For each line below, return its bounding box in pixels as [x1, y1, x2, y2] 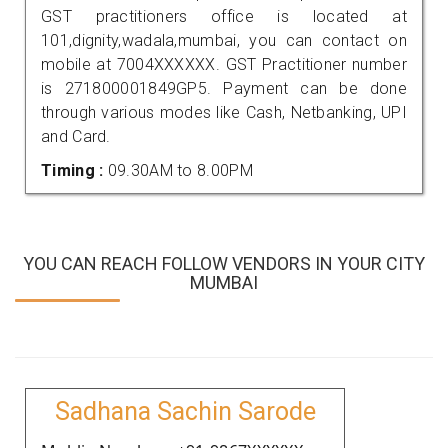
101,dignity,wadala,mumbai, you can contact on [41, 30, 407, 50]
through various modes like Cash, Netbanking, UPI [41, 102, 407, 122]
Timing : [41, 160, 108, 180]
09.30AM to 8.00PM [107, 160, 253, 180]
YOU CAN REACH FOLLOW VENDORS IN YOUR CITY [23, 252, 425, 274]
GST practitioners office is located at [41, 6, 407, 26]
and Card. [41, 126, 111, 146]
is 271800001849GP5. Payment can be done [41, 78, 407, 98]
